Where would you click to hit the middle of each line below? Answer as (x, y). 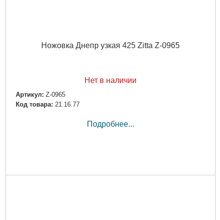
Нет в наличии (110, 80)
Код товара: (34, 105)
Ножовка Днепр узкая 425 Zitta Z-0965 (110, 45)
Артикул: (29, 94)
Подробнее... (110, 124)
